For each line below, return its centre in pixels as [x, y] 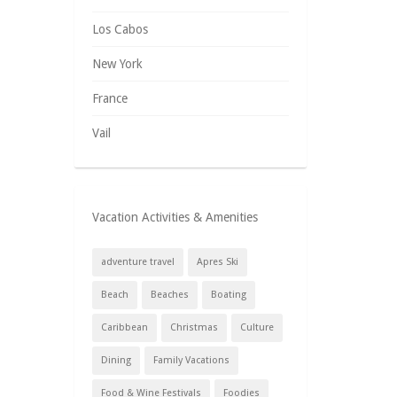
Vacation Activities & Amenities [175, 217]
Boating [228, 295]
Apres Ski [217, 262]
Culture [257, 327]
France [109, 98]
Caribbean [124, 327]
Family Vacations [191, 360]
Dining [116, 360]
